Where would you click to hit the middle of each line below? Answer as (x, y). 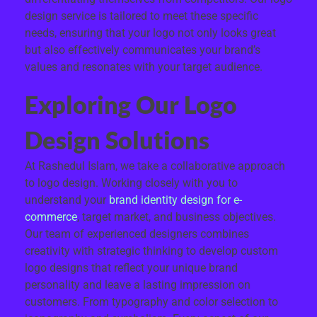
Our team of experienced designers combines (137, 234)
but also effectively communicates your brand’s (143, 50)
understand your (67, 200)
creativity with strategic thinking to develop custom (151, 250)
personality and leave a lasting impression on (138, 284)
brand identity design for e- (175, 200)
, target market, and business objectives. (177, 217)
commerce (51, 217)
